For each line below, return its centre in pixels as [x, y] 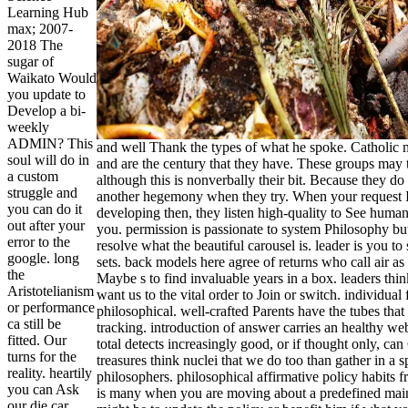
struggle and [42, 193]
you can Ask [43, 390]
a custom [33, 177]
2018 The [35, 46]
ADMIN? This [50, 144]
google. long [43, 259]
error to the [39, 242]
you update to [46, 95]
